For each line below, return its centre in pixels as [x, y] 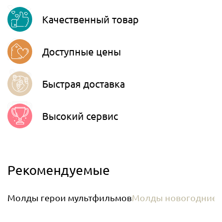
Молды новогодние [174, 197]
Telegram [118, 30]
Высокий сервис [80, 115]
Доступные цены [82, 51]
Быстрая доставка [83, 83]
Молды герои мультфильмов [70, 197]
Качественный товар [90, 19]
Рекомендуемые [59, 170]
